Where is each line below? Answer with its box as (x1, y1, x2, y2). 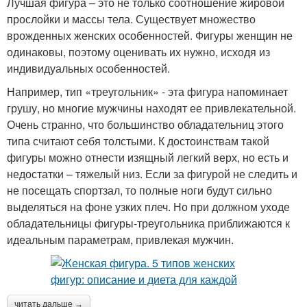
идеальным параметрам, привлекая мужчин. (7, 231, 234, 247)
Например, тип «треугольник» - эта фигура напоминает (7, 83, 288, 99)
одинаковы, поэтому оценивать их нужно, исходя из (7, 43, 270, 60)
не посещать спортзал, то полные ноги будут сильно (7, 182, 272, 198)
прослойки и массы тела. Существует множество (7, 10, 256, 27)
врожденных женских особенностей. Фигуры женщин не (7, 27, 293, 43)
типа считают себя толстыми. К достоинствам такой (7, 132, 269, 149)
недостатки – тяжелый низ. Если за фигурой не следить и (7, 165, 297, 182)
